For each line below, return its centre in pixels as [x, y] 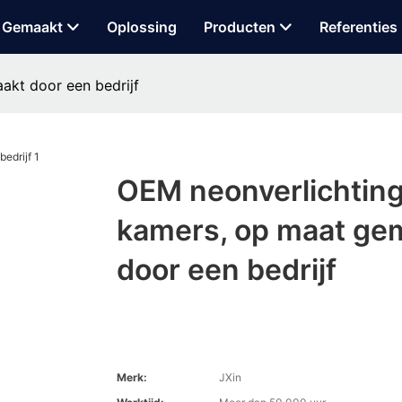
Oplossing [141, 27]
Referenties [358, 27]
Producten [239, 27]
